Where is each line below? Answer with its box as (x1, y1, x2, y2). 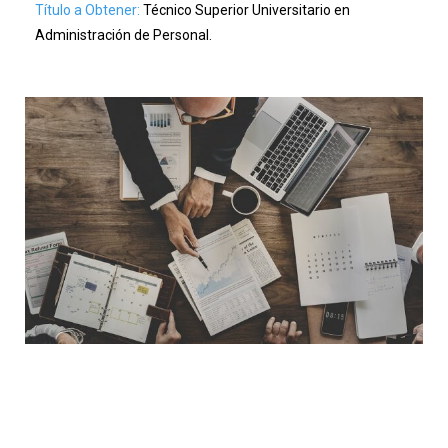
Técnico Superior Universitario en (140, 2, 350, 18)
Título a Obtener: (35, 2, 140, 18)
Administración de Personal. (35, 27, 212, 43)
